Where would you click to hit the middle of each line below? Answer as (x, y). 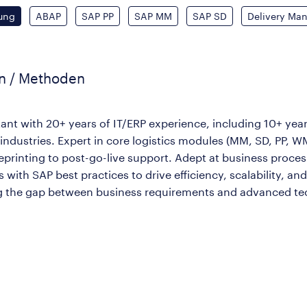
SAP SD (210, 16)
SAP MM (153, 16)
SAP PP (98, 16)
